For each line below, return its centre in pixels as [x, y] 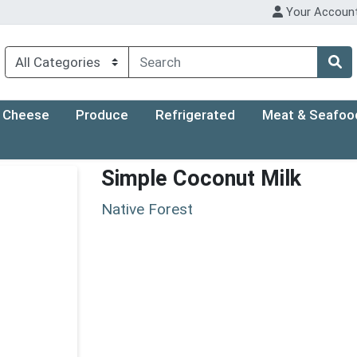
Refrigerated [196, 115]
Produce [102, 115]
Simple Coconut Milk [201, 179]
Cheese [25, 115]
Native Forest [147, 209]
